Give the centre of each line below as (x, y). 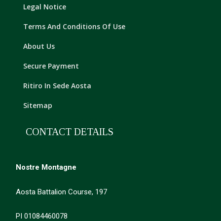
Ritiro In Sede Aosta (57, 86)
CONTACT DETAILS (70, 132)
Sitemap (38, 106)
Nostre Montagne (46, 167)
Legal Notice (45, 7)
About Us (39, 46)
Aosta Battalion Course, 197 (62, 192)
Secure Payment (51, 66)
